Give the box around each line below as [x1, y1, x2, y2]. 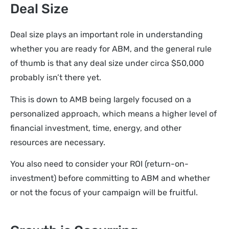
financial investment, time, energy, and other [10, 123, 181, 133]
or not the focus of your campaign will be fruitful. [10, 187, 198, 197]
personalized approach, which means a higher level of [10, 108, 217, 119]
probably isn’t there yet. [10, 73, 101, 83]
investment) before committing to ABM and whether [10, 173, 210, 183]
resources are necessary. [10, 137, 105, 147]
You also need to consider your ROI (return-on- [10, 158, 189, 169]
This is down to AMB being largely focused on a [10, 94, 191, 104]
